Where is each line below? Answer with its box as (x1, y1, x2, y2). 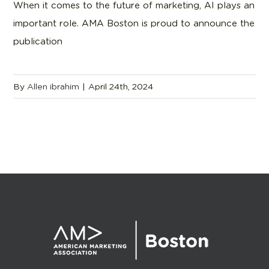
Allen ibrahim (27, 82, 80, 92)
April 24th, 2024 (88, 82, 154, 92)
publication (13, 36, 63, 47)
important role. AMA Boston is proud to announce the (13, 18, 255, 29)
